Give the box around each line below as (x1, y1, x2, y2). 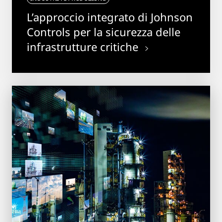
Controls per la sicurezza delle (27, 24, 180, 39)
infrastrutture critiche (27, 39, 141, 54)
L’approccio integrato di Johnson (27, 9, 193, 24)
